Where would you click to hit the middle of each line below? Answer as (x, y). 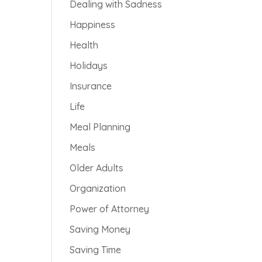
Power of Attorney (110, 209)
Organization (98, 188)
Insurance (91, 86)
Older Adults (97, 168)
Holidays (89, 65)
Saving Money (100, 229)
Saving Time (96, 250)
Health (84, 45)
